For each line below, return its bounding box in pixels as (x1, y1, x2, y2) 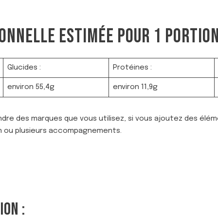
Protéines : (112, 64, 152, 72)
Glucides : (7, 64, 41, 72)
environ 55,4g (7, 83, 54, 91)
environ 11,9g (112, 83, 158, 91)
